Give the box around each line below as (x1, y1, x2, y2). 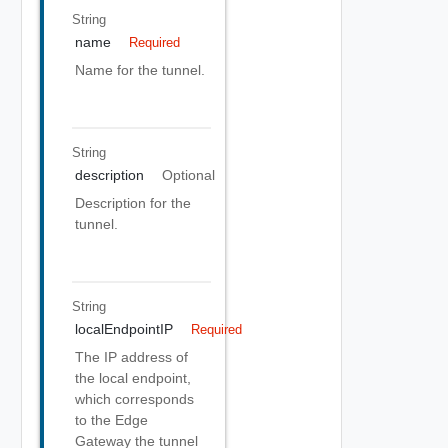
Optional (161, 167, 215, 183)
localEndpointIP (75, 321, 173, 337)
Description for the (75, 195, 191, 211)
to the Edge (75, 412, 148, 428)
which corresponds (75, 391, 194, 407)
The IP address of (75, 349, 188, 365)
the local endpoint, (75, 370, 191, 386)
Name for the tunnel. (75, 62, 205, 78)
